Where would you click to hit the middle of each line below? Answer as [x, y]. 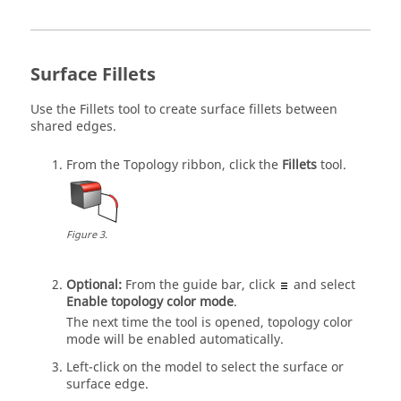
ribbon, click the [230, 166]
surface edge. [107, 385]
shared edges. [73, 127]
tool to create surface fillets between [226, 110]
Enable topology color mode [150, 303]
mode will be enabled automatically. [175, 340]
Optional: [96, 286]
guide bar [212, 286]
